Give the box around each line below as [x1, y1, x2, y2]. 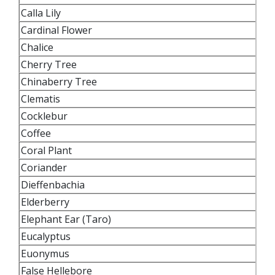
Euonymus [21, 246, 74, 260]
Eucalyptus [21, 229, 76, 243]
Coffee [21, 126, 51, 140]
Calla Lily [21, 6, 66, 20]
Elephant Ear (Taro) [21, 212, 116, 226]
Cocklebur [21, 109, 70, 123]
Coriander [21, 160, 69, 174]
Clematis [21, 91, 60, 106]
